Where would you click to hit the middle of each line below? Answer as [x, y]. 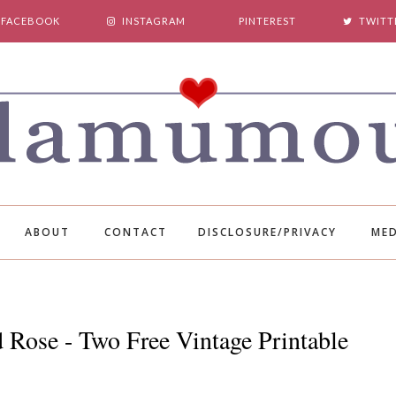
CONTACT [136, 232]
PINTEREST [267, 21]
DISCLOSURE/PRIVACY [267, 232]
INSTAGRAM [154, 21]
